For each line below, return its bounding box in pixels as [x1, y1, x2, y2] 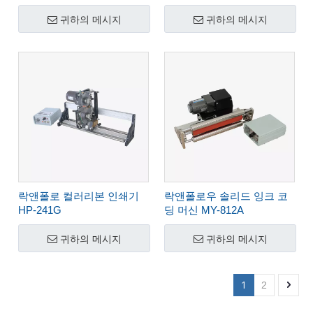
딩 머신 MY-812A [164, 204, 244, 216]
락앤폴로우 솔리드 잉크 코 [164, 190, 288, 202]
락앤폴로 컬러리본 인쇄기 [18, 190, 139, 202]
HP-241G [18, 204, 61, 216]
